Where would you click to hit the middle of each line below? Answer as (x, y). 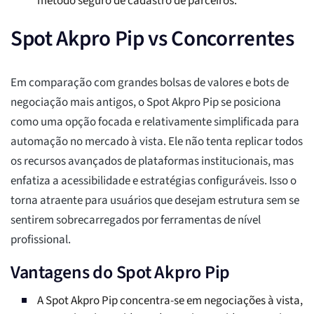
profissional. (41, 240)
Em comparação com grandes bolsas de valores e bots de (150, 83)
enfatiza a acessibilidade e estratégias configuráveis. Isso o (153, 181)
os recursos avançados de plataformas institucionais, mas (152, 162)
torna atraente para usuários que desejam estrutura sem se (155, 201)
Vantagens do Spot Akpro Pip (120, 273)
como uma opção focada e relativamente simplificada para (155, 122)
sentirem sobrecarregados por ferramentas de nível (136, 220)
